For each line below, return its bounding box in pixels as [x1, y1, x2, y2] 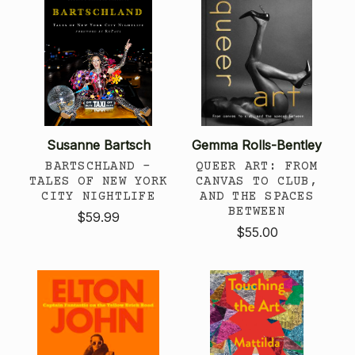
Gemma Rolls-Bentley [192, 136, 322, 153]
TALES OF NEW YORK [29, 174, 168, 189]
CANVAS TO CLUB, [196, 174, 318, 189]
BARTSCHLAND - [45, 158, 151, 174]
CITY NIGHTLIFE [41, 189, 155, 204]
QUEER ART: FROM [196, 158, 318, 174]
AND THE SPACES [200, 189, 314, 204]
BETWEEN [228, 204, 285, 219]
